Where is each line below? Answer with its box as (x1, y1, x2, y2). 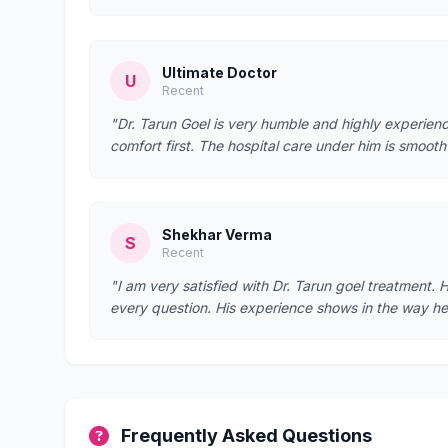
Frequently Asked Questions (121, 425, 372, 446)
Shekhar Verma (162, 226, 272, 243)
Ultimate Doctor (162, 64, 277, 81)
